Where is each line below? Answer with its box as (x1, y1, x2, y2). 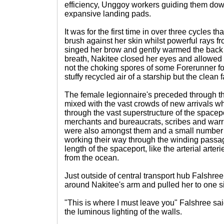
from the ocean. (64, 153, 119, 162)
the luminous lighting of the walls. (64, 207, 182, 216)
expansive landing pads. (64, 9, 151, 18)
